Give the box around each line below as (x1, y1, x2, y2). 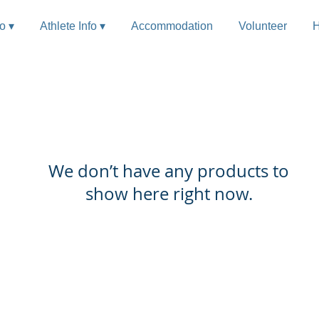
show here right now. (85, 182, 253, 205)
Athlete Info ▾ (40, 20, 105, 32)
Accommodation (131, 20, 213, 32)
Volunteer (239, 20, 287, 32)
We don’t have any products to (48, 159, 289, 182)
